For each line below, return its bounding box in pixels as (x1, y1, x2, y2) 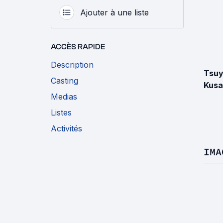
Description (51, 59, 94, 70)
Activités (51, 123, 82, 133)
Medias (51, 91, 77, 102)
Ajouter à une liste (80, 7, 149, 17)
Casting (51, 75, 78, 86)
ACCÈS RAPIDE (51, 42, 105, 51)
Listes (51, 107, 72, 117)
